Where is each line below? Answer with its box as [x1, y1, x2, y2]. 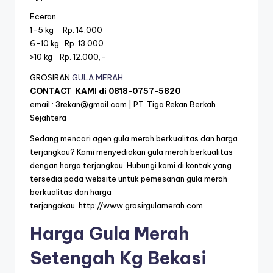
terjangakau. [30, 200, 79, 211]
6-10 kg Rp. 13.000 [30, 38, 104, 49]
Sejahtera [30, 113, 66, 123]
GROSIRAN [30, 73, 72, 83]
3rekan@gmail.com [55, 99, 127, 110]
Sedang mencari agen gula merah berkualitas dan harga [30, 133, 238, 144]
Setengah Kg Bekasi [30, 247, 207, 270]
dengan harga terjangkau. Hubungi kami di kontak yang [30, 160, 232, 171]
